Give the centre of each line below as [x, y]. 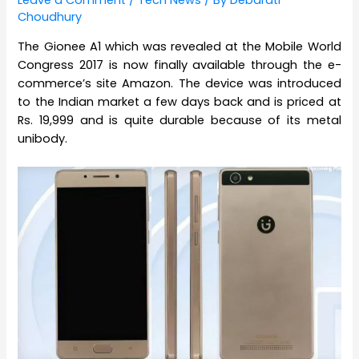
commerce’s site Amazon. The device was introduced [179, 83]
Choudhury [50, 17]
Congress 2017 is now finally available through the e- [179, 65]
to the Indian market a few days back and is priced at [179, 101]
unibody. [43, 138]
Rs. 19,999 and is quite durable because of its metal [179, 120]
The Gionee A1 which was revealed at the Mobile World [179, 46]
